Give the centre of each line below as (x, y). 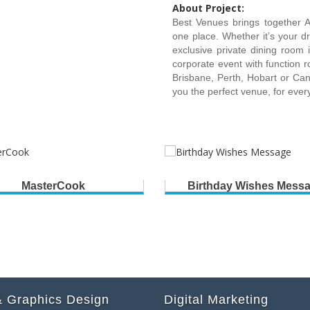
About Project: (208, 8)
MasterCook (53, 186)
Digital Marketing (216, 300)
